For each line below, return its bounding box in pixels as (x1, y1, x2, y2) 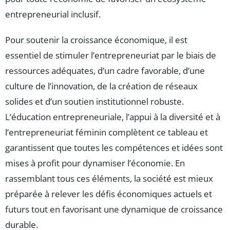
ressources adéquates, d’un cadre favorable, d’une (5, 65, 205, 77)
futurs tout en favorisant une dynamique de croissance (5, 203, 223, 216)
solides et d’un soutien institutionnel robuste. (5, 95, 184, 108)
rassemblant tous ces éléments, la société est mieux (5, 172, 213, 185)
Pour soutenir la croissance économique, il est (5, 34, 187, 46)
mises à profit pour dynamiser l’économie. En (5, 157, 185, 169)
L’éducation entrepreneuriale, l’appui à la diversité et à (5, 111, 220, 123)
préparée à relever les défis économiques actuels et (5, 188, 212, 200)
